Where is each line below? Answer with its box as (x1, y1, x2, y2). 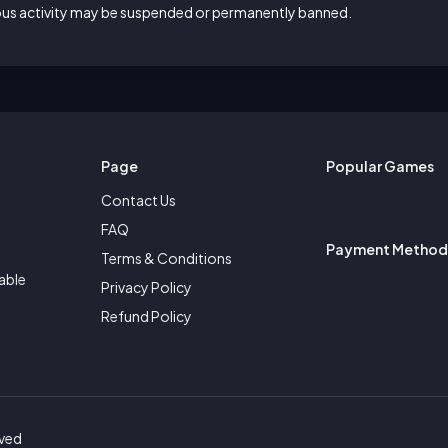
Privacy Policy (101, 278, 192, 296)
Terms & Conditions (101, 249, 232, 267)
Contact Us (101, 191, 176, 209)
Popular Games (326, 157, 434, 175)
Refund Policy (101, 307, 192, 325)
